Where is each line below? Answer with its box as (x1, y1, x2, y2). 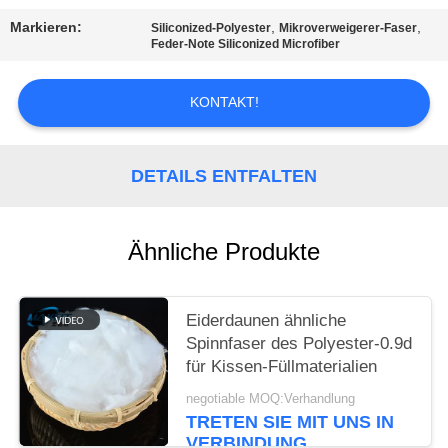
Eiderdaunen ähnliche (186, 311, 347, 331)
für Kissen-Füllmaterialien (186, 357, 378, 377)
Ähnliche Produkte (128, 238, 320, 266)
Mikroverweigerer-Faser (279, 21, 418, 36)
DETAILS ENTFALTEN (131, 165, 317, 186)
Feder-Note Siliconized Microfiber (151, 37, 341, 52)
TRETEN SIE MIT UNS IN (186, 411, 395, 432)
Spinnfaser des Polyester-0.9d (186, 334, 413, 354)
